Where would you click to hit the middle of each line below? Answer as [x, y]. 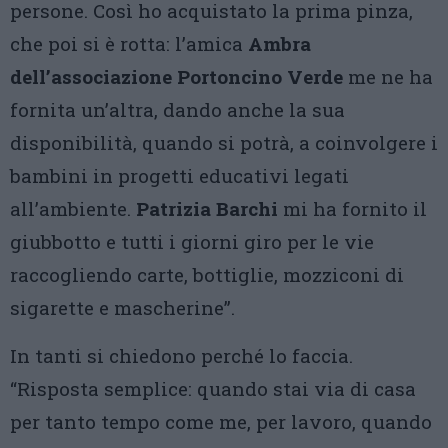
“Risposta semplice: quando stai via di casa [213, 388]
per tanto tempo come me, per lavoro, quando [221, 421]
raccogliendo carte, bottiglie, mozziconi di [207, 274]
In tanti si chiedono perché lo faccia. [181, 355]
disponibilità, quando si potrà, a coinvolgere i [224, 142]
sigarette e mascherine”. [122, 307]
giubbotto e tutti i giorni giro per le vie [192, 241]
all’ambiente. [73, 208]
